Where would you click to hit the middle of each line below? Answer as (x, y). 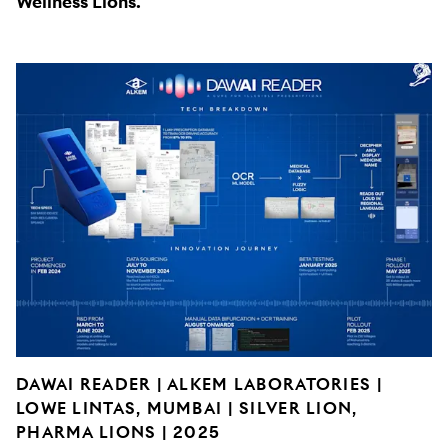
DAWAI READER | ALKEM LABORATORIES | (199, 385)
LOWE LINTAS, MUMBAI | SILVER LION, (187, 409)
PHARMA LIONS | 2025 (118, 433)
